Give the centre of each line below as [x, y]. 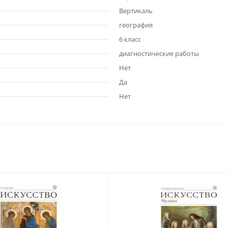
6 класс [130, 39]
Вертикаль [136, 11]
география [136, 25]
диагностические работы [159, 54]
